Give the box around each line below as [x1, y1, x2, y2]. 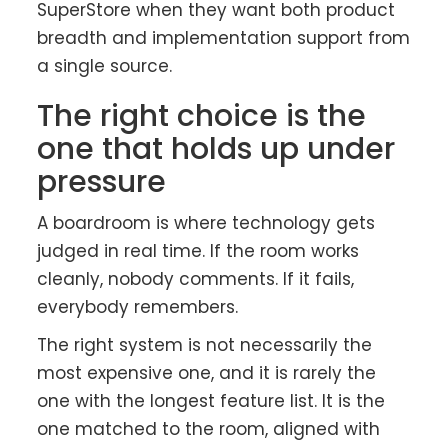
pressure [37, 161, 167, 204]
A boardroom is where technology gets [37, 211, 376, 236]
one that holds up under [37, 128, 396, 171]
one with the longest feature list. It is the [37, 389, 386, 414]
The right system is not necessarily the [37, 333, 373, 358]
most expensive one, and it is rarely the [37, 361, 377, 386]
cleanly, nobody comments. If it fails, [37, 267, 355, 292]
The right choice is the [37, 95, 367, 138]
